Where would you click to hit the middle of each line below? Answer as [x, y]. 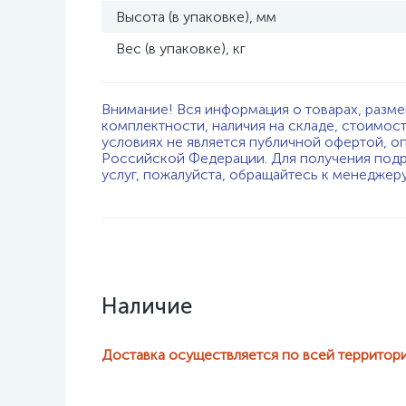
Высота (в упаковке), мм [196, 17]
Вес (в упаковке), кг [181, 48]
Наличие [147, 306]
